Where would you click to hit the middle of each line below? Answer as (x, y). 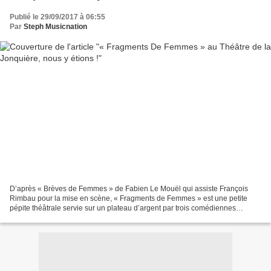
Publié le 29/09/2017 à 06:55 (57, 17)
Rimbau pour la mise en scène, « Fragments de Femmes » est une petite (129, 198)
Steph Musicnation (55, 27)
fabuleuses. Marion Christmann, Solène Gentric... (90, 217)
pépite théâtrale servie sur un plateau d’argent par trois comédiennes (123, 208)
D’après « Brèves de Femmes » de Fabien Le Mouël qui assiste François (129, 188)
